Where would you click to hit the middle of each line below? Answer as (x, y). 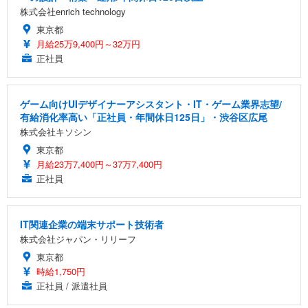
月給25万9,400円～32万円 (88, 44)
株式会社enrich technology (73, 12)
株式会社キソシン (56, 132)
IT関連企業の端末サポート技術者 (92, 224)
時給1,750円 (61, 272)
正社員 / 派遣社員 (72, 286)
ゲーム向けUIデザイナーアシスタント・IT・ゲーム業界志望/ (151, 104)
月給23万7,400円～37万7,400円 (99, 164)
